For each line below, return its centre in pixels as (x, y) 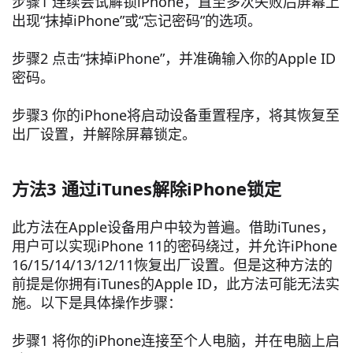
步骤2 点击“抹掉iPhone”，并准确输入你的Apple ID (174, 59)
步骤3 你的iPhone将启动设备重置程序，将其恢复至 (176, 115)
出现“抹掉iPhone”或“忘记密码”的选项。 (137, 21)
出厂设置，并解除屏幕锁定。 (104, 134)
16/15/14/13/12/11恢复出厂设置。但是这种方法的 (172, 265)
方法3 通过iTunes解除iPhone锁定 (147, 189)
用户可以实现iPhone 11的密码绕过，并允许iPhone (175, 246)
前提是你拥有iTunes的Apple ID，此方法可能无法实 (176, 284)
